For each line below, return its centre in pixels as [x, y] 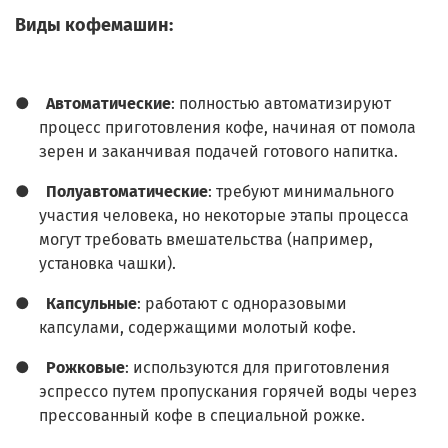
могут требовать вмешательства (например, [206, 240]
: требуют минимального [301, 192]
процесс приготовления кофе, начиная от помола [227, 128]
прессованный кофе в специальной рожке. [202, 416]
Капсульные [91, 304]
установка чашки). [107, 264]
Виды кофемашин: [94, 25]
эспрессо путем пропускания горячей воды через [228, 392]
